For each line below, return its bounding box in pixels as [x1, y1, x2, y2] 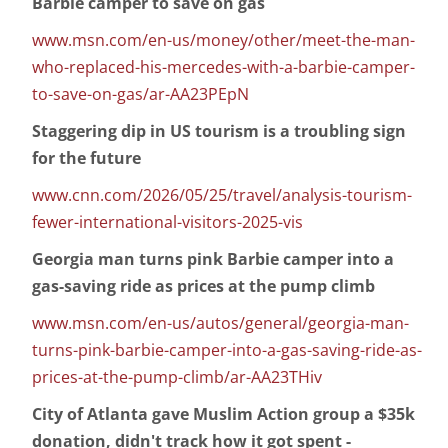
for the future [32, 147, 141, 170]
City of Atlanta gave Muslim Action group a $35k [32, 403, 415, 426]
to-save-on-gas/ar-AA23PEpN [32, 83, 249, 106]
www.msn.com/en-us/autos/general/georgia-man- [32, 312, 409, 335]
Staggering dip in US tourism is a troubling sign [32, 120, 406, 143]
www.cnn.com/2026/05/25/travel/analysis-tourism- [32, 184, 412, 207]
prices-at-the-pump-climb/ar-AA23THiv [32, 366, 322, 389]
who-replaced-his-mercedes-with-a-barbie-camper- [32, 56, 415, 79]
